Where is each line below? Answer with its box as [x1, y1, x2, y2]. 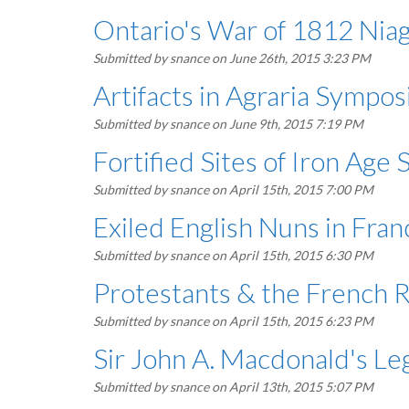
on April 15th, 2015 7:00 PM [209, 182, 373, 197]
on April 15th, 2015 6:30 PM [209, 247, 373, 263]
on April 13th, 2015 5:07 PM [209, 379, 373, 394]
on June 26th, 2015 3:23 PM [209, 50, 371, 66]
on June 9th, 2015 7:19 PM [209, 116, 363, 131]
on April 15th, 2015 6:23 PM [209, 313, 373, 329]
